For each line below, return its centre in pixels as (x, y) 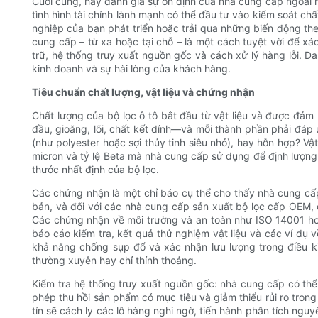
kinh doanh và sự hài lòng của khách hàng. (131, 69)
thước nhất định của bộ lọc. (95, 170)
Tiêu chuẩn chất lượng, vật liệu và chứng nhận (143, 92)
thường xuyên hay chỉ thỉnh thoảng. (114, 261)
